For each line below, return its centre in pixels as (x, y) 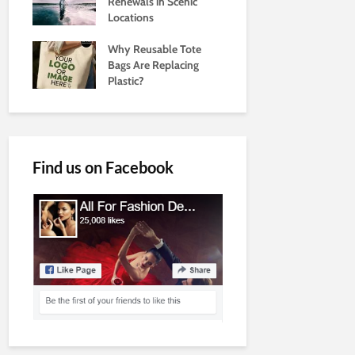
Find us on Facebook (103, 167)
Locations (131, 17)
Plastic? (126, 80)
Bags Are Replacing (153, 65)
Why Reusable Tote (155, 49)
